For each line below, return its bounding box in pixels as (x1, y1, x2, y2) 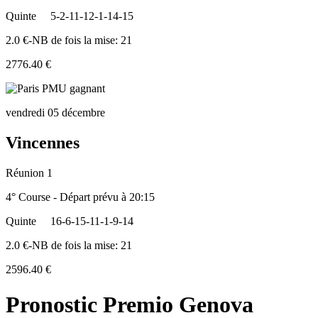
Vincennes (6, 133, 79, 153)
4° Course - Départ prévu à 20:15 (6, 191, 155, 204)
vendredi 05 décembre (6, 106, 105, 119)
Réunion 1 (6, 167, 53, 180)
